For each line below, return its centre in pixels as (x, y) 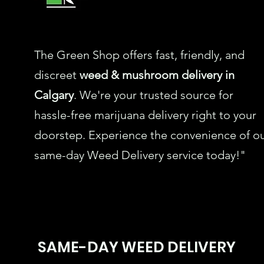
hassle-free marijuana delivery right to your (145, 115)
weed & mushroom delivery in (157, 75)
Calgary (54, 95)
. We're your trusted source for (154, 95)
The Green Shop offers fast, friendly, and (139, 55)
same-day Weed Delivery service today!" (140, 155)
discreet (57, 75)
